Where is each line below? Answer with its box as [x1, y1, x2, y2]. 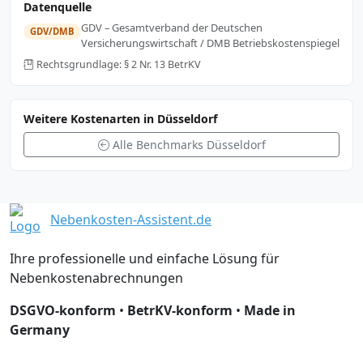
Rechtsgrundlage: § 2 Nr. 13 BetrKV [36, 58, 200, 72]
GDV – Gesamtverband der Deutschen [81, 20, 263, 36]
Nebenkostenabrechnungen [10, 269, 183, 288]
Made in [244, 301, 296, 320]
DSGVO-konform [10, 301, 116, 320]
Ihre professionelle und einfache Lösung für [10, 250, 280, 268]
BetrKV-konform [127, 301, 233, 320]
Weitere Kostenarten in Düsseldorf [23, 111, 217, 127]
